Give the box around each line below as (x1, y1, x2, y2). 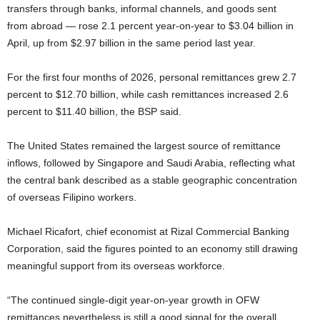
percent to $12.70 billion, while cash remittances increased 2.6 (7, 88, 289, 100)
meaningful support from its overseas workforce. (7, 259, 225, 271)
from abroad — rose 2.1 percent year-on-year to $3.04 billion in (7, 19, 294, 31)
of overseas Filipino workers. (7, 191, 136, 203)
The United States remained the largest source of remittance (7, 139, 281, 151)
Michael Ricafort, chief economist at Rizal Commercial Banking (7, 225, 289, 237)
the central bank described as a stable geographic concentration (7, 174, 297, 186)
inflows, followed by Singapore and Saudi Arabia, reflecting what (7, 156, 295, 169)
